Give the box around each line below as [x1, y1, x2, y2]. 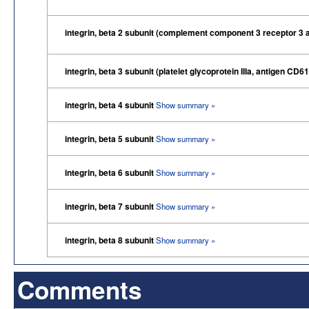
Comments [17, 271, 142, 307]
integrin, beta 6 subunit [65, 166, 156, 179]
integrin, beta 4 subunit [65, 98, 156, 111]
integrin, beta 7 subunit [65, 199, 156, 212]
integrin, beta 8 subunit [65, 233, 156, 246]
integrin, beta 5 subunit [65, 132, 156, 145]
